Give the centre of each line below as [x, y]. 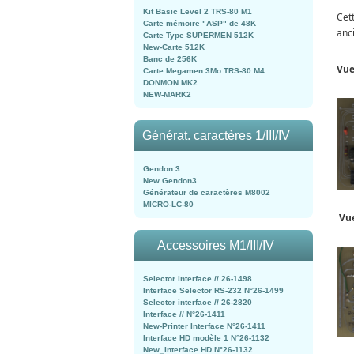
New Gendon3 [170, 181]
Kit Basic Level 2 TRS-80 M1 [198, 11]
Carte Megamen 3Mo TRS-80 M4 [204, 71]
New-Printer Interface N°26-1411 [204, 326]
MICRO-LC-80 [168, 204]
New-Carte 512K [174, 47]
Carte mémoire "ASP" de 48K [200, 23]
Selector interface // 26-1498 [198, 279]
